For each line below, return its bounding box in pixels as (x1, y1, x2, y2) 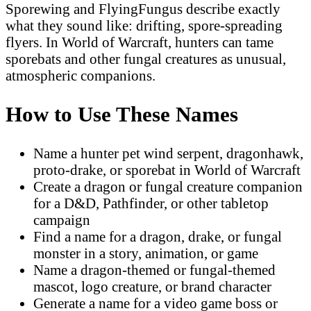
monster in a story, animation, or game (33, 244, 258, 261)
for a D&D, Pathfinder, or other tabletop (33, 194, 269, 211)
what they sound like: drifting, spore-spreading (6, 17, 283, 34)
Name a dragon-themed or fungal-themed (33, 261, 276, 278)
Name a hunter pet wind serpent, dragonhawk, (33, 144, 303, 161)
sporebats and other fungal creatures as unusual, (6, 51, 286, 67)
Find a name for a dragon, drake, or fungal (33, 228, 282, 244)
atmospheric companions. (6, 67, 155, 84)
